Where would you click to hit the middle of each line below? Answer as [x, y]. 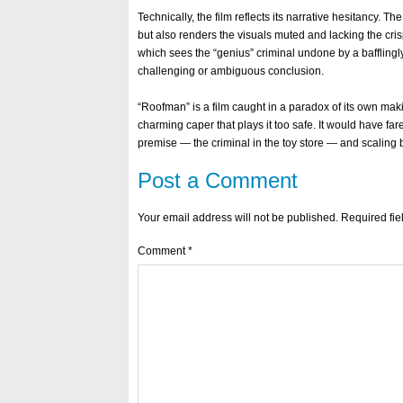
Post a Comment [218, 180]
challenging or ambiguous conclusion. [231, 71]
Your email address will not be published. [238, 218]
